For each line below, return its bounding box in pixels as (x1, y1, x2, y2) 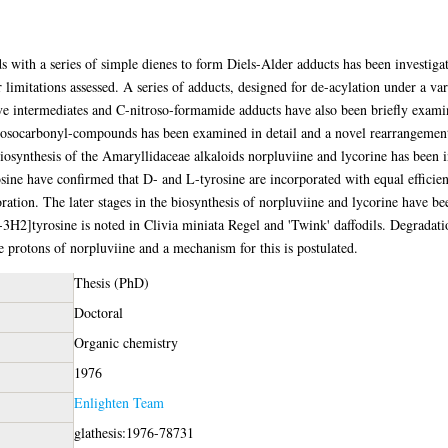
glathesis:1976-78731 (73, 422, 194, 442)
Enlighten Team (73, 392, 164, 412)
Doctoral (73, 302, 123, 322)
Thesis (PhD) (73, 272, 149, 292)
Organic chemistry (73, 332, 178, 352)
